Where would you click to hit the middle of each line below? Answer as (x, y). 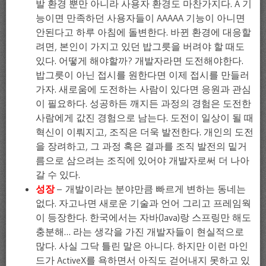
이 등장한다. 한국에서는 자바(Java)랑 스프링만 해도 (143, 217)
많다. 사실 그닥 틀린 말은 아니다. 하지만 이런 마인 (142, 246)
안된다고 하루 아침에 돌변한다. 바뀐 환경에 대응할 (143, 32)
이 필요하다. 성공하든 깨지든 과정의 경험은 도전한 (143, 103)
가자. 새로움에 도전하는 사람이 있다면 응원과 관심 (143, 89)
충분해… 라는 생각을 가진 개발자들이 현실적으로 (140, 231)
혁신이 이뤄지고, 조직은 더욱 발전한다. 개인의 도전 (145, 132)
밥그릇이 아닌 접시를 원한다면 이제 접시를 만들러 (142, 75)
